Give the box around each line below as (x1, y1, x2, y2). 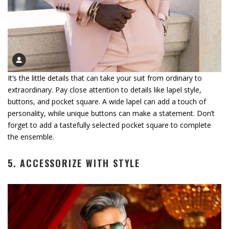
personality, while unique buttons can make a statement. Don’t (8, 108, 215, 118)
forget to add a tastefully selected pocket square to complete (8, 120, 211, 130)
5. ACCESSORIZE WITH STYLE (8, 156, 140, 170)
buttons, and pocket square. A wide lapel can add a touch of (8, 96, 206, 106)
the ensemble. (8, 131, 54, 142)
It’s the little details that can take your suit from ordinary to (8, 73, 202, 83)
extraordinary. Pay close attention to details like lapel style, (8, 84, 201, 95)
